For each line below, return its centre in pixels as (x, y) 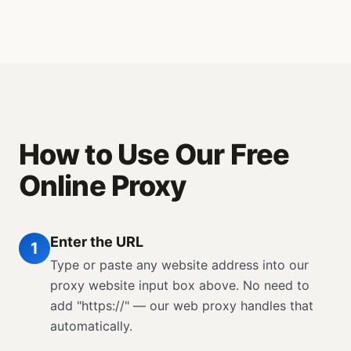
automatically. (91, 326)
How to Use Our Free (154, 154)
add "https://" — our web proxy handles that (182, 306)
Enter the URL (97, 242)
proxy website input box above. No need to (180, 285)
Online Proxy (103, 186)
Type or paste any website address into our (179, 265)
